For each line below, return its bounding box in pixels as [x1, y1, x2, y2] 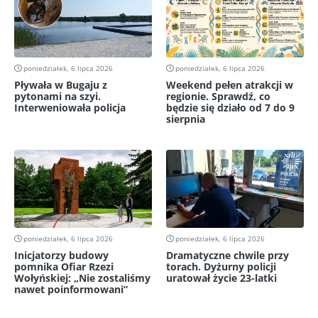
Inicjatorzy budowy [14, 248, 109, 262]
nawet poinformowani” [14, 283, 128, 296]
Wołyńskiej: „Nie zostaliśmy [14, 271, 150, 285]
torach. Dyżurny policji [166, 260, 276, 273]
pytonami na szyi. [14, 89, 101, 104]
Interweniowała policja [14, 101, 126, 115]
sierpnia [166, 112, 205, 126]
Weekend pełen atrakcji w [166, 78, 293, 92]
